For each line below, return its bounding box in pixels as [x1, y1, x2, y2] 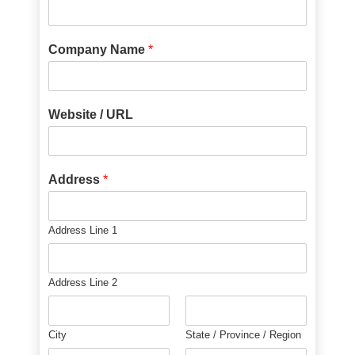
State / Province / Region [185, 328, 301, 341]
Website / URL [48, 107, 134, 121]
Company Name [48, 42, 149, 56]
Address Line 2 [48, 276, 118, 288]
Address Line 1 [48, 223, 118, 236]
